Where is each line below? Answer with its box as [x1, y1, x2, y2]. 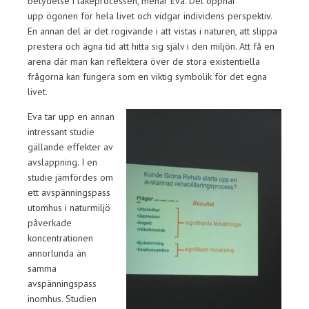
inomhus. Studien [28, 292, 97, 305]
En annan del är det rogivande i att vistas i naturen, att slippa [28, 25, 277, 37]
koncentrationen [28, 232, 93, 244]
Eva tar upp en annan [28, 110, 114, 123]
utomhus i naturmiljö [28, 201, 110, 214]
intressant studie [28, 126, 94, 138]
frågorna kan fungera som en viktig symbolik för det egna [28, 70, 267, 83]
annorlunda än [28, 247, 86, 259]
